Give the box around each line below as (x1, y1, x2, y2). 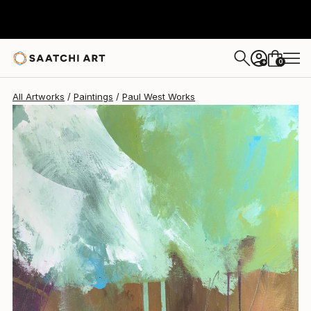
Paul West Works (122, 91, 195, 102)
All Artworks (12, 91, 65, 102)
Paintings (74, 91, 113, 102)
